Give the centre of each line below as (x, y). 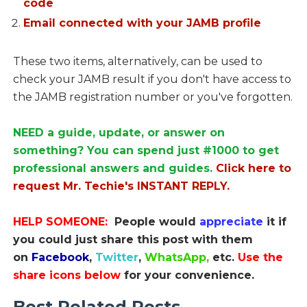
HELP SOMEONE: (63, 222)
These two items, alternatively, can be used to (137, 62)
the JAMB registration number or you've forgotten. (152, 97)
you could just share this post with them (133, 240)
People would (157, 222)
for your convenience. (189, 275)
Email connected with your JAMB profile (142, 23)
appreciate (233, 222)
